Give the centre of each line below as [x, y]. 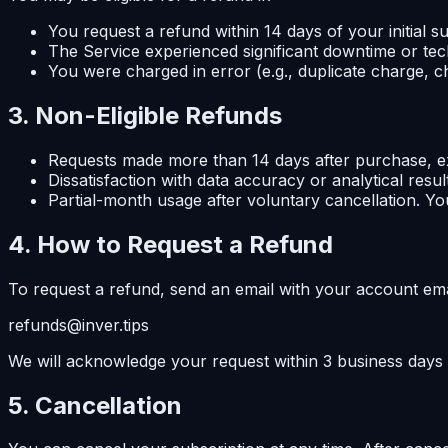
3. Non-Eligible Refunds [145, 115]
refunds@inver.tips [78, 324]
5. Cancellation [95, 405]
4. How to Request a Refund [170, 244]
